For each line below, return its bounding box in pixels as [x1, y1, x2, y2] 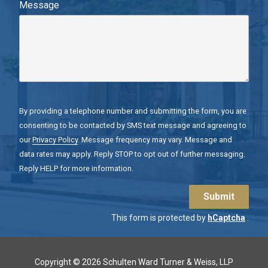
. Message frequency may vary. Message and [78, 135, 232, 144]
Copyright [35, 257, 71, 267]
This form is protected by [111, 213, 208, 223]
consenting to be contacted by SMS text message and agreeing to [19, 120, 246, 130]
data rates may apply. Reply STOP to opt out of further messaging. [19, 149, 245, 159]
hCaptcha [208, 213, 245, 223]
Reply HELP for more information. [19, 163, 133, 173]
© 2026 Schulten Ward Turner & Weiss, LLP [71, 257, 233, 267]
